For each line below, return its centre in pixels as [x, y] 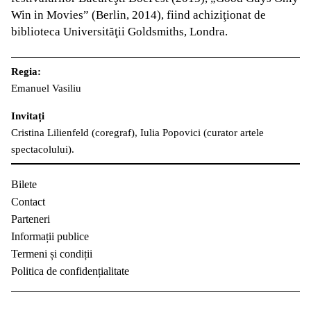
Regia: [26, 71]
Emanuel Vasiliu [46, 88]
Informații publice [50, 236]
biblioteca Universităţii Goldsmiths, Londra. [119, 31]
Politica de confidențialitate [70, 271]
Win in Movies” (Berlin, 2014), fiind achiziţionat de [138, 15]
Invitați [28, 116]
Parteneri [31, 219]
